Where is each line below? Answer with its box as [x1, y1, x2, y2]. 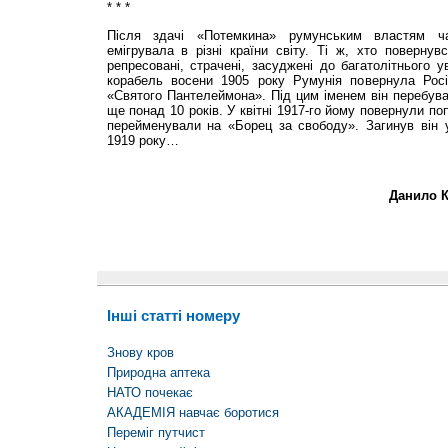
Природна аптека [106, 364, 210, 380]
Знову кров [106, 344, 174, 360]
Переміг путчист [106, 424, 205, 440]
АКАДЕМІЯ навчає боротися [106, 404, 279, 420]
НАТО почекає [106, 384, 193, 400]
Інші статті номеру [106, 306, 240, 324]
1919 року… [106, 132, 179, 148]
